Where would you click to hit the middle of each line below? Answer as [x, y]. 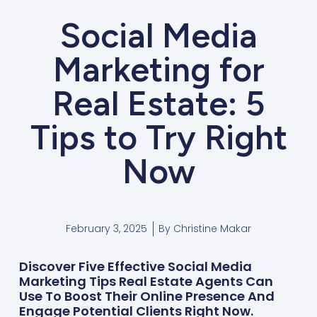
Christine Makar [211, 229]
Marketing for [158, 70]
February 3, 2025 [106, 229]
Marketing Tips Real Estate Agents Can [146, 281]
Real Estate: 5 [158, 104]
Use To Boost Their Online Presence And [146, 296]
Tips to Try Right [158, 138]
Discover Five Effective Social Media [135, 266]
